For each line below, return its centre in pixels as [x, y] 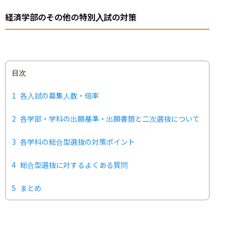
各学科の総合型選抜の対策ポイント [78, 141]
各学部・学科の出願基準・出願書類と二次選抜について [110, 118]
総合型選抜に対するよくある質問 [74, 165]
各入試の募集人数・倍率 [60, 95]
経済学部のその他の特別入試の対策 [71, 17]
